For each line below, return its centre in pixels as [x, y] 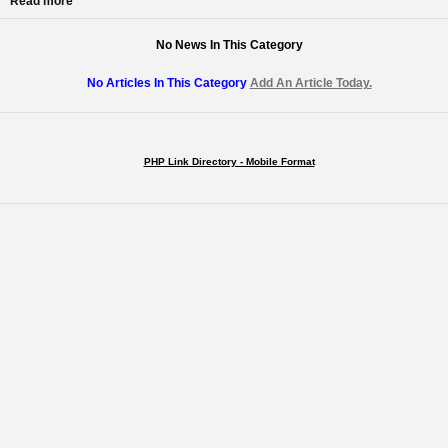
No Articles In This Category [168, 83]
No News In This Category [229, 45]
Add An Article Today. [310, 83]
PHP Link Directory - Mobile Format [229, 161]
